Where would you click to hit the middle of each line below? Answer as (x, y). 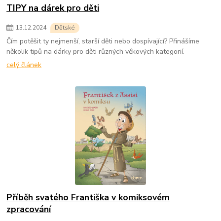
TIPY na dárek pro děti (53, 8)
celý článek (24, 65)
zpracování (29, 209)
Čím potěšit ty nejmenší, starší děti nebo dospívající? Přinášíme (103, 41)
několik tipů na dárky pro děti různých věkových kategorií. (96, 51)
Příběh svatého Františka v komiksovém (88, 197)
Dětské (65, 28)
